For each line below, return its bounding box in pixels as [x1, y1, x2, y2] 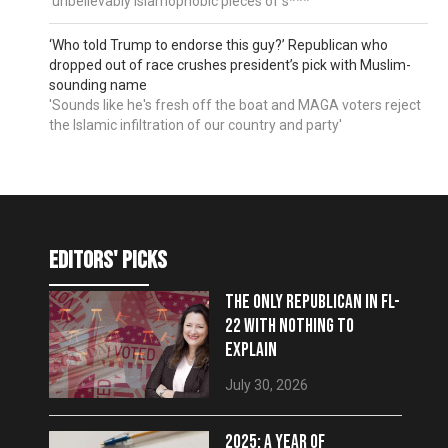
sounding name [49, 77, 148, 94]
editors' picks [48, 246, 167, 276]
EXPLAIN [224, 339, 277, 363]
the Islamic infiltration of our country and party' [49, 117, 343, 134]
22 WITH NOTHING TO [224, 315, 354, 339]
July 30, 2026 [224, 377, 308, 394]
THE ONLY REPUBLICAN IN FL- [224, 291, 400, 315]
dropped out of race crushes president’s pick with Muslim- [49, 57, 412, 74]
